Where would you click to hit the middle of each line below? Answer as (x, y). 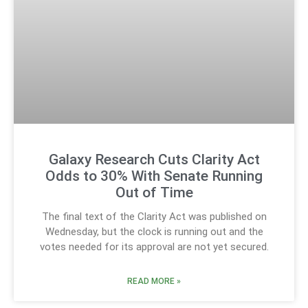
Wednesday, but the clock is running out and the (154, 232)
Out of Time (154, 193)
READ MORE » (154, 282)
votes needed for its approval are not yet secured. (154, 247)
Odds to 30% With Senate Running (154, 176)
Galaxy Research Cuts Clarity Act (154, 160)
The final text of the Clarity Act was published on (154, 217)
